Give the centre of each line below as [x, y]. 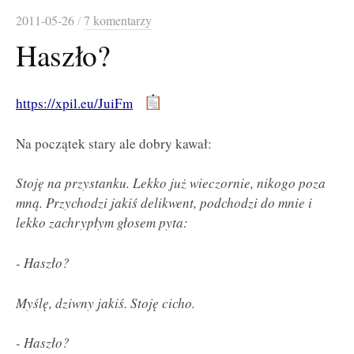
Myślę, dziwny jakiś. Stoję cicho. [105, 303]
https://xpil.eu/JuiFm [74, 104]
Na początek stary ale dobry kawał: [114, 143]
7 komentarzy [118, 21]
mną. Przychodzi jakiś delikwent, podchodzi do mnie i [164, 203]
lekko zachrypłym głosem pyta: [102, 223]
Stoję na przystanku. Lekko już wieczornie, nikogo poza [171, 183]
